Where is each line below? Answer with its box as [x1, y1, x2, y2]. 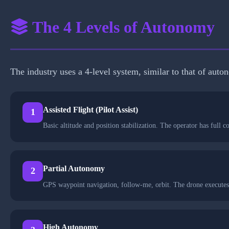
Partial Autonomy [43, 164, 105, 173]
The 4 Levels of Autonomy [29, 17, 215, 36]
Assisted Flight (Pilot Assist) [43, 105, 138, 114]
